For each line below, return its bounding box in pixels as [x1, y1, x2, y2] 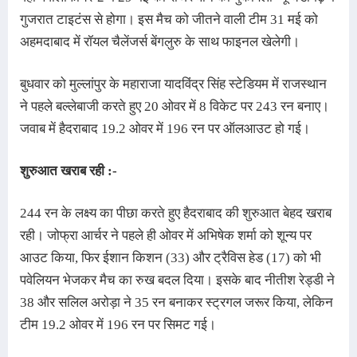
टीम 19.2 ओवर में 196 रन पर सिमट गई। [20, 316, 216, 332]
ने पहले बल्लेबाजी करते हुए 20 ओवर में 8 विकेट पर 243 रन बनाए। [20, 98, 329, 114]
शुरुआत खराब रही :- [20, 163, 117, 178]
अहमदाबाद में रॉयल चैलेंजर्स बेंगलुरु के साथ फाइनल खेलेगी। [20, 33, 300, 49]
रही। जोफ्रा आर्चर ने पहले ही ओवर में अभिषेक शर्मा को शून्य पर [20, 227, 312, 243]
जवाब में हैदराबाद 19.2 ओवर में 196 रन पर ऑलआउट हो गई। [20, 120, 310, 136]
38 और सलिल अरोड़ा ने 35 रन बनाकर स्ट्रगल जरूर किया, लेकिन [20, 294, 333, 310]
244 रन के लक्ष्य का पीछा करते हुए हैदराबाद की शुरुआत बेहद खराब [20, 205, 331, 221]
